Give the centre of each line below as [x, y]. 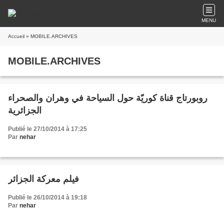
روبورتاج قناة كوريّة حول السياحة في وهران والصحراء [108, 98]
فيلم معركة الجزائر [43, 179]
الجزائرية [25, 110]
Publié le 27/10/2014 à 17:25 [47, 129]
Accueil [16, 36]
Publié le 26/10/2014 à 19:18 [47, 197]
